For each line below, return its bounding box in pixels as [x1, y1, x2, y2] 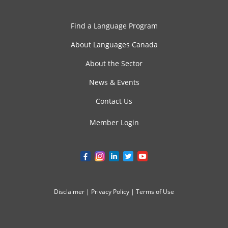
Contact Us [96, 96, 132, 106]
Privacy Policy [91, 187, 129, 196]
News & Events [89, 77, 139, 88]
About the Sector [85, 59, 142, 69]
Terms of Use [136, 187, 174, 196]
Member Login [89, 118, 139, 128]
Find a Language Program [70, 21, 158, 31]
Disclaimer [54, 187, 84, 196]
